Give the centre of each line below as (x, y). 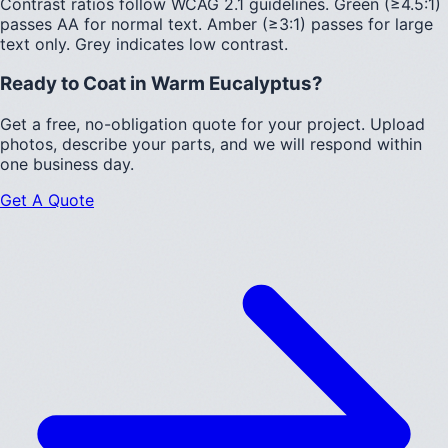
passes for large (369, 23)
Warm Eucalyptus (231, 84)
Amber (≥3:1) (256, 23)
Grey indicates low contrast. (181, 43)
